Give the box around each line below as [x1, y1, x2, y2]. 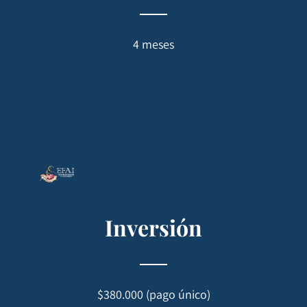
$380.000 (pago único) [97, 286, 210, 303]
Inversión [105, 212, 202, 243]
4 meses [133, 36, 174, 53]
